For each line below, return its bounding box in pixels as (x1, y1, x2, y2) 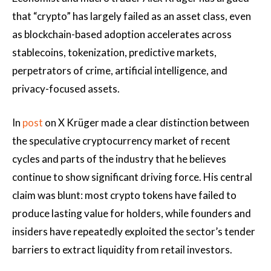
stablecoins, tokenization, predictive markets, (12, 45, 217, 59)
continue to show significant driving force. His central (12, 170, 252, 183)
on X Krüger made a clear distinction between (43, 116, 249, 129)
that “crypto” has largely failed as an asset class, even (12, 9, 251, 22)
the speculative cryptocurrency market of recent (12, 134, 230, 147)
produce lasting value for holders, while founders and (12, 206, 251, 220)
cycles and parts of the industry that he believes (12, 152, 226, 165)
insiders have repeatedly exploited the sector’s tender (12, 224, 255, 238)
